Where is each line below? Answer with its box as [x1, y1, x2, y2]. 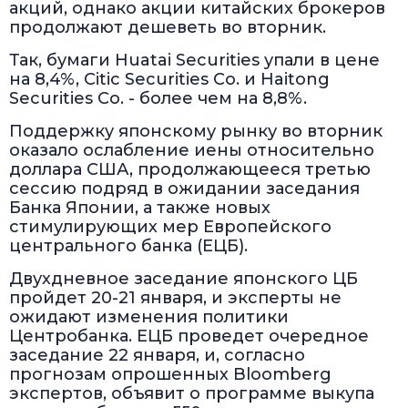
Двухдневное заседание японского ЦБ [9, 269, 358, 290]
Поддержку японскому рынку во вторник [9, 121, 382, 142]
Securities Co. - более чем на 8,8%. [9, 88, 307, 109]
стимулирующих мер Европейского [9, 217, 331, 238]
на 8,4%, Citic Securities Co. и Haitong [9, 69, 330, 90]
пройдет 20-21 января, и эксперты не [9, 288, 342, 309]
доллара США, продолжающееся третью [9, 159, 371, 180]
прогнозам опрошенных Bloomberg [9, 364, 331, 385]
